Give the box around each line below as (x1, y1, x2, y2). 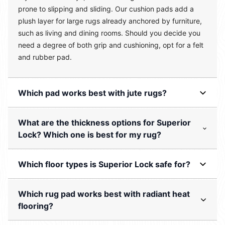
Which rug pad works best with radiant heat (18, 189, 190, 199)
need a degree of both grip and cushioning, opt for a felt (18, 41, 203, 50)
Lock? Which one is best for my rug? (18, 130, 161, 140)
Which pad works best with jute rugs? (18, 88, 167, 98)
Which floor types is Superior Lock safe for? (18, 159, 190, 170)
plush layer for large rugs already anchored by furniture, (18, 17, 202, 26)
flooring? (18, 201, 53, 211)
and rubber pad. (18, 53, 72, 62)
